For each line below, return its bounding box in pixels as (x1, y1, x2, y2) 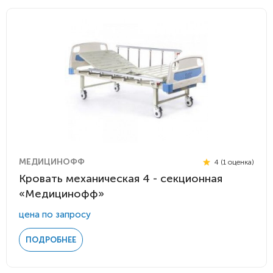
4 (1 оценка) (213, 157, 254, 166)
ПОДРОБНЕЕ (26, 235, 76, 244)
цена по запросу (19, 209, 91, 220)
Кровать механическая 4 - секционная (19, 172, 222, 185)
